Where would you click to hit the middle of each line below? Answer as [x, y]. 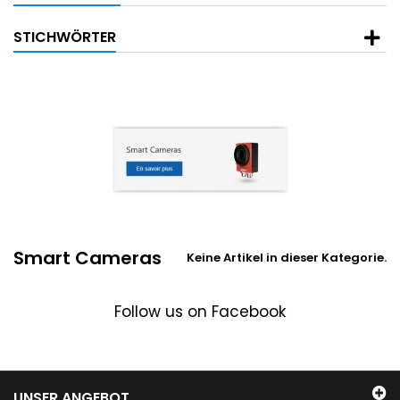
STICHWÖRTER [65, 37]
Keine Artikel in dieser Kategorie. [287, 258]
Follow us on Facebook [200, 312]
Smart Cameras [87, 258]
